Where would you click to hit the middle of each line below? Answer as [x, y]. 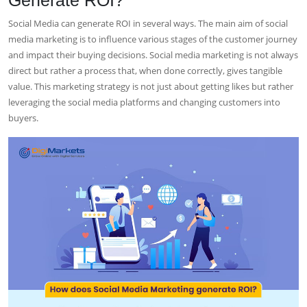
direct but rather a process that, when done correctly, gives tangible [145, 70]
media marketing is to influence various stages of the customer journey [153, 39]
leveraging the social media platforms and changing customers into [144, 102]
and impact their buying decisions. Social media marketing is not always [153, 54]
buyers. [24, 118]
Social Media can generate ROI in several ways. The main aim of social [148, 23]
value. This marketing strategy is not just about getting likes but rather [151, 86]
